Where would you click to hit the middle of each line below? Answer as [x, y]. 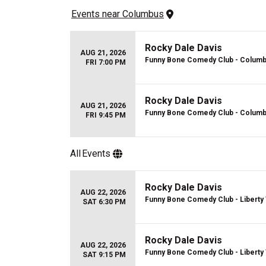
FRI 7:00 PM [106, 62]
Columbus [143, 14]
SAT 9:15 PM [104, 255]
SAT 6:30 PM [104, 202]
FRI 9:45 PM [106, 115]
